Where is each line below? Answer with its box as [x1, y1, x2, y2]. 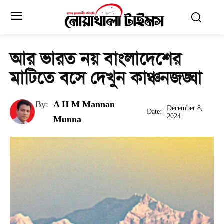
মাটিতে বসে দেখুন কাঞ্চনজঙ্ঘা [10, 67, 202, 89]
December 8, [166, 104, 203, 112]
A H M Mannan [53, 99, 115, 110]
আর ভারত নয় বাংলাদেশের [10, 48, 181, 70]
